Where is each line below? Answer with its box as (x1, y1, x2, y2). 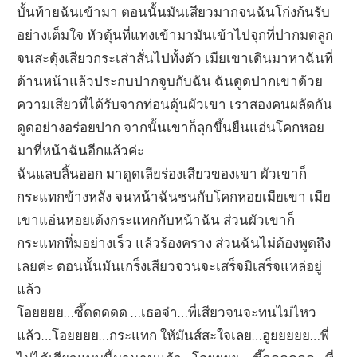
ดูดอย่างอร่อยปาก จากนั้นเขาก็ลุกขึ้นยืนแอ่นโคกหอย (17, 118, 325, 135)
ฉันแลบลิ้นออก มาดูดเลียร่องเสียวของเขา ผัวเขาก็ (17, 164, 308, 182)
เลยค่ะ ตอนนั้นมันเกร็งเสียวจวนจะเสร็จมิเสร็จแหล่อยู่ (17, 257, 323, 274)
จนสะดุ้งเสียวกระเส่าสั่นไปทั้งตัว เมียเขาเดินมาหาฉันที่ (17, 49, 334, 66)
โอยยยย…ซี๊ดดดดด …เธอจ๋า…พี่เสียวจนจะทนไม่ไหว (17, 303, 317, 320)
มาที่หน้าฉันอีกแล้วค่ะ (17, 141, 145, 159)
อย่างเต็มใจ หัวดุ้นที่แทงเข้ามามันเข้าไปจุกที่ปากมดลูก (17, 25, 334, 43)
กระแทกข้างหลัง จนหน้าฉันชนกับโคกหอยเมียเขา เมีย (17, 187, 331, 205)
